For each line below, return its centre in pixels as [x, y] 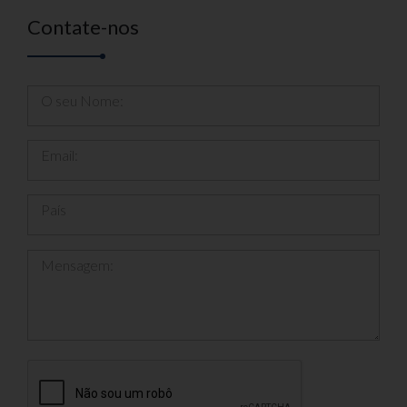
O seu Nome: [82, 100]
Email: [60, 154]
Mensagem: [77, 264]
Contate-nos [83, 26]
